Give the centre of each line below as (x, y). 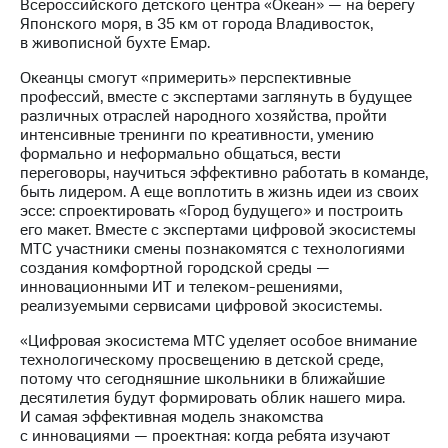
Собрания (119, 80)
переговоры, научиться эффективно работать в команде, (224, 173)
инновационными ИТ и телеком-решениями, (181, 287)
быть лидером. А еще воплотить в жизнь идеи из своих (219, 192)
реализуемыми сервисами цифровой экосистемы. (201, 306)
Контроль (118, 213)
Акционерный (134, 175)
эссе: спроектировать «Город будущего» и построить (211, 211)
